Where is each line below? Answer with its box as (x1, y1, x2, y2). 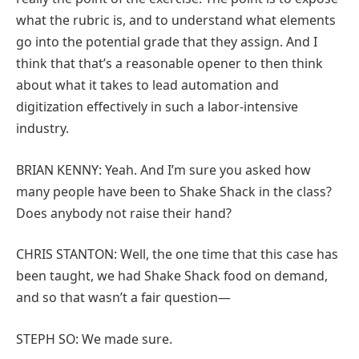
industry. (16, 119, 69, 138)
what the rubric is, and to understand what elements (16, 11, 336, 30)
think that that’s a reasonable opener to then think (16, 54, 323, 73)
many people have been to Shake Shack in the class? (16, 182, 332, 200)
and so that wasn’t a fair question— (16, 288, 231, 307)
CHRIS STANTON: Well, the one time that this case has (16, 245, 338, 264)
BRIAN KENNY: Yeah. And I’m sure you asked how (16, 160, 311, 179)
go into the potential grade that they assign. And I (16, 33, 317, 51)
